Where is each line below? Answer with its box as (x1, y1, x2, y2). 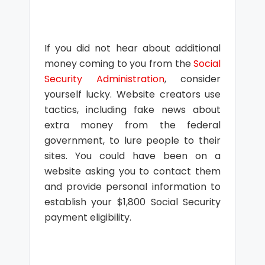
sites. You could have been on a (44, 149, 221, 163)
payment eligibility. (44, 211, 131, 224)
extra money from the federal (44, 118, 221, 132)
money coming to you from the (44, 57, 194, 70)
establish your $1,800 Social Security (44, 195, 221, 209)
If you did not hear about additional (44, 41, 221, 55)
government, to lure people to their (44, 134, 221, 147)
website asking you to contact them (44, 164, 221, 178)
